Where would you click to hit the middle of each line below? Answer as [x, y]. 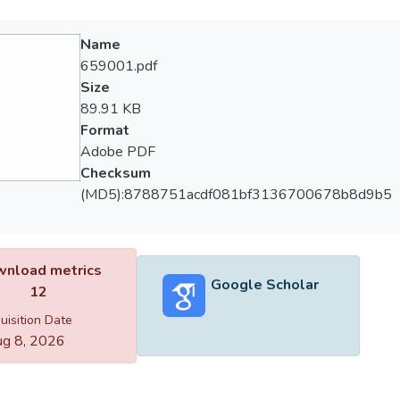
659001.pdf [118, 66]
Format [104, 130]
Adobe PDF [117, 152]
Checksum [115, 173]
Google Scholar [264, 284]
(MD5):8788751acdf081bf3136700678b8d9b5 [236, 195]
